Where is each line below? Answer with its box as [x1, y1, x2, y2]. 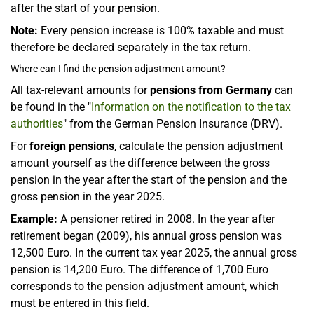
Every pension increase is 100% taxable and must [38, 23, 284, 37]
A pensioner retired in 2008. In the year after [57, 212, 275, 226]
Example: [11, 212, 57, 226]
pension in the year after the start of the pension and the [11, 172, 287, 186]
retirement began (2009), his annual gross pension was [11, 228, 282, 243]
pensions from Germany [150, 83, 272, 97]
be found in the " [11, 100, 91, 114]
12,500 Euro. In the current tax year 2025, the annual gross [11, 245, 297, 259]
